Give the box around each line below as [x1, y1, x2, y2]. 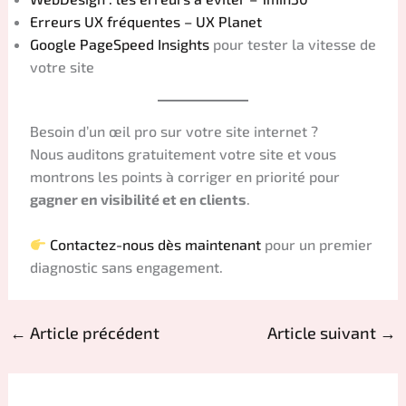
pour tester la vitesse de [208, 34, 376, 53]
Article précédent [25, 323, 159, 343]
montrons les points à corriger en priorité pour [29, 167, 340, 185]
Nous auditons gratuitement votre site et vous [29, 144, 336, 162]
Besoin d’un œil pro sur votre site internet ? [29, 121, 318, 140]
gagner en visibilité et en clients [29, 189, 246, 208]
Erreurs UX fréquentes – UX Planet [29, 12, 262, 30]
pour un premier [260, 236, 372, 254]
